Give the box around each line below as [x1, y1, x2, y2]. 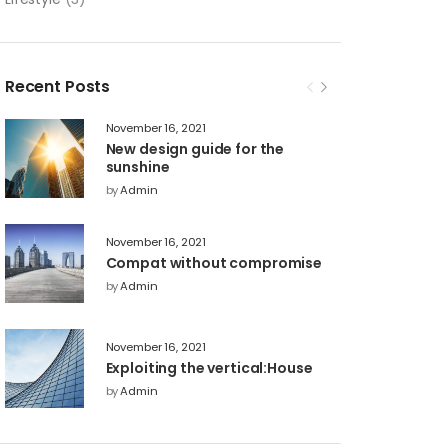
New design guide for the [105, 138, 285, 159]
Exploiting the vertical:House [105, 357, 313, 378]
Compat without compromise [105, 252, 323, 273]
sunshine [105, 156, 170, 177]
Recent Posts [4, 74, 111, 98]
